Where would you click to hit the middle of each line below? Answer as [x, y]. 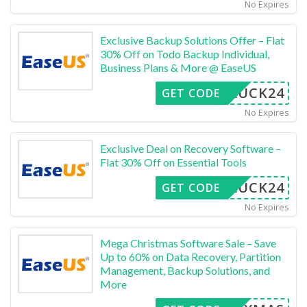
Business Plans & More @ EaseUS [178, 67]
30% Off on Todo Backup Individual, [185, 53]
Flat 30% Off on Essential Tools [173, 162]
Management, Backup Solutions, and [185, 270]
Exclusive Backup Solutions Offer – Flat [192, 40]
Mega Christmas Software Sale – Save [188, 243]
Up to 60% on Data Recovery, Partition [191, 256]
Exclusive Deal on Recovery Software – [191, 148]
